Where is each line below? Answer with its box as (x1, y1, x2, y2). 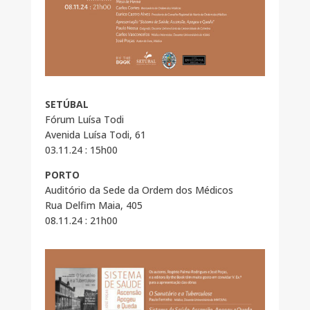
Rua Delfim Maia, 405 (44, 199, 143, 212)
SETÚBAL (44, 98, 89, 111)
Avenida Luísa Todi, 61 (44, 128, 146, 142)
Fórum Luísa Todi (44, 113, 124, 127)
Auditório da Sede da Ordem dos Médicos (44, 183, 233, 197)
